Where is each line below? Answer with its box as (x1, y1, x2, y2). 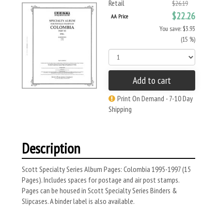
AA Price (111, 13, 128, 20)
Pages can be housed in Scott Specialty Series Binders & (22, 186, 177, 195)
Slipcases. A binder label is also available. (22, 196, 135, 206)
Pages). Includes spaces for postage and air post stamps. (22, 175, 179, 185)
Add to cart (133, 74, 171, 87)
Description (22, 139, 80, 157)
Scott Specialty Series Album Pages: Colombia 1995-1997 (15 (22, 164, 191, 174)
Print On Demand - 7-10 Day (117, 93, 193, 103)
